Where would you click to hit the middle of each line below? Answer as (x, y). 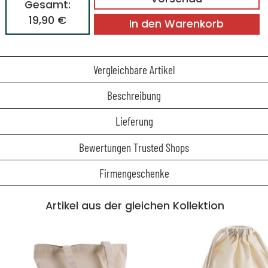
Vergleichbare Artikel (134, 70)
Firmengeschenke (134, 173)
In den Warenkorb (177, 24)
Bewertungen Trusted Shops (134, 147)
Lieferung (134, 121)
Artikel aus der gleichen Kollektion (135, 206)
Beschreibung (134, 96)
